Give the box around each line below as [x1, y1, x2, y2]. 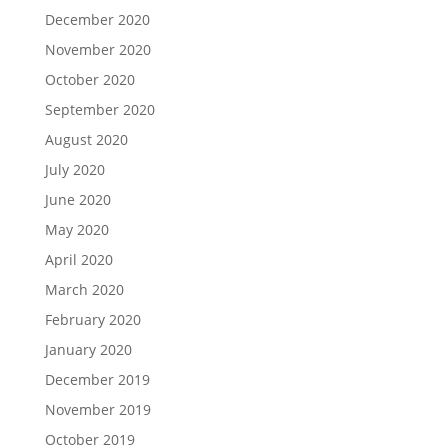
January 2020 [44, 340, 132, 359]
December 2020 [44, 10, 150, 29]
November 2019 [44, 400, 151, 419]
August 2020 [44, 130, 128, 149]
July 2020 [44, 160, 105, 179]
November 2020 [44, 40, 151, 59]
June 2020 [44, 190, 111, 209]
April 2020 [44, 250, 113, 269]
